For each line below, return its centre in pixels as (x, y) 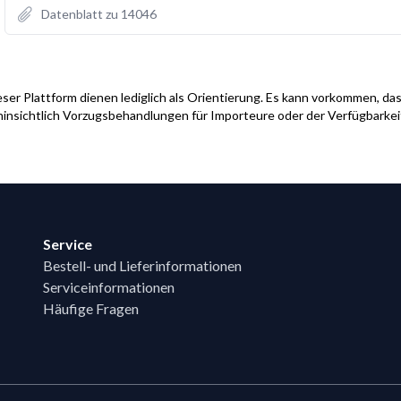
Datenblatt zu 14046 (99, 14)
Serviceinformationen (109, 286)
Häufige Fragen (91, 308)
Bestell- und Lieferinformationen (142, 265)
